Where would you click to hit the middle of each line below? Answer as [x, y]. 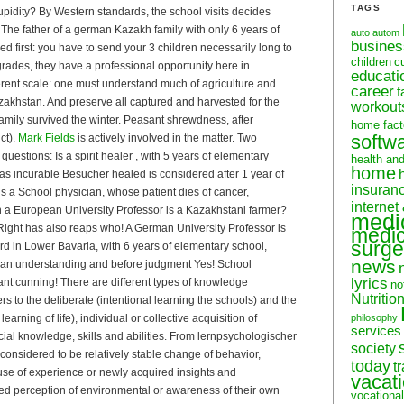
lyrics [369, 283]
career [372, 91]
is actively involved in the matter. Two [166, 138]
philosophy [374, 317]
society [373, 348]
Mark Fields [46, 138]
